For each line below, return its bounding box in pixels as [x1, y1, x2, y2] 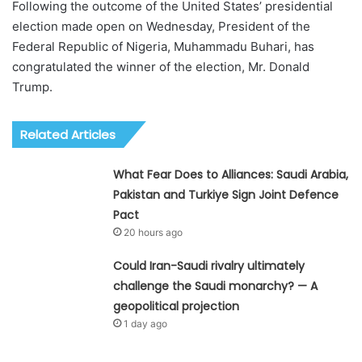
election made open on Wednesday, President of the [12, 19, 310, 34]
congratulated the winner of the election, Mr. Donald [12, 59, 309, 74]
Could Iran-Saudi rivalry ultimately [113, 258, 305, 274]
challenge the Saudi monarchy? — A [113, 278, 318, 294]
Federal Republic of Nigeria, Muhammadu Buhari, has [12, 39, 314, 54]
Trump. [12, 79, 53, 95]
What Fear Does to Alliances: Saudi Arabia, [113, 166, 349, 183]
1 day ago [124, 318, 168, 330]
